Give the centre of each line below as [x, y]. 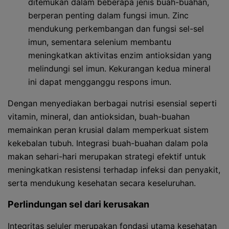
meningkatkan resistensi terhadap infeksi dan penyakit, [114, 170]
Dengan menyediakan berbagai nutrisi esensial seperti [112, 103]
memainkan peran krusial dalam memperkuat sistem [108, 130]
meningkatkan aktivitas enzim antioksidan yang [120, 55]
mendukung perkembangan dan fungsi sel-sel [116, 29]
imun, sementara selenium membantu [100, 42]
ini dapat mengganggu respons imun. [100, 82]
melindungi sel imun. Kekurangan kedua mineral [119, 68]
